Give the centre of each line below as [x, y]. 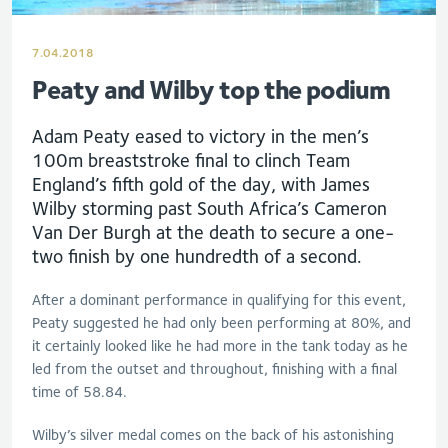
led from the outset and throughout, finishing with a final [214, 368]
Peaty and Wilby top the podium [211, 89]
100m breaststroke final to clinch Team [191, 160]
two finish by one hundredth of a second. [199, 256]
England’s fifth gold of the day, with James [201, 184]
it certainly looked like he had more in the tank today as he [220, 345]
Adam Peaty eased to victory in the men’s [200, 136]
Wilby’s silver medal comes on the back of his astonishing [213, 434]
